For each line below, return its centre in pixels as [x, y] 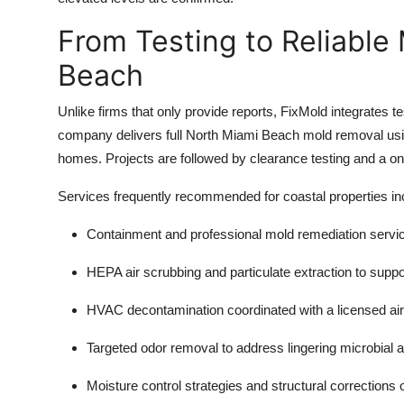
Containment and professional [176, 234]
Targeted [114, 348]
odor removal [179, 348]
